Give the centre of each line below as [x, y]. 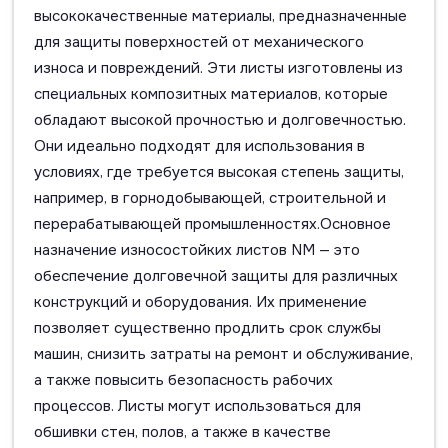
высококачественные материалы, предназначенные [220, 15]
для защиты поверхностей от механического [199, 41]
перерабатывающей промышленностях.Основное [212, 223]
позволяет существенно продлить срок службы [207, 327]
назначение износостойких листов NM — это [197, 249]
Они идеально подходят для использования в [199, 145]
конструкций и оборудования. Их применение [200, 301]
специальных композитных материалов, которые [211, 93]
